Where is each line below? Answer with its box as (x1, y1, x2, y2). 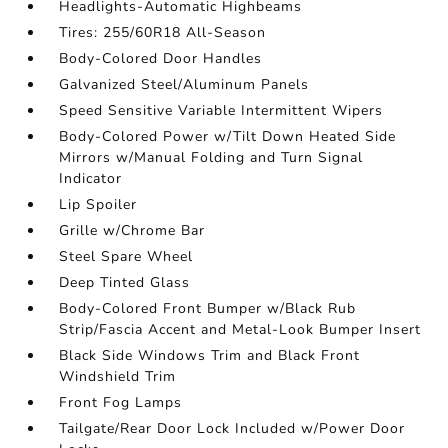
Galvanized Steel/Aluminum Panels (59, 75, 310, 94)
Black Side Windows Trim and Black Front (59, 346, 361, 365)
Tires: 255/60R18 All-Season (59, 23, 267, 42)
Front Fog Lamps (59, 393, 183, 412)
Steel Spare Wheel (59, 247, 194, 266)
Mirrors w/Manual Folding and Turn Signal (59, 148, 364, 167)
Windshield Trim (59, 367, 177, 386)
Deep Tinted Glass (59, 273, 191, 292)
